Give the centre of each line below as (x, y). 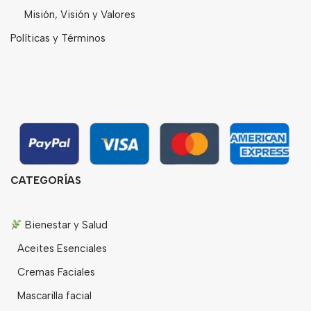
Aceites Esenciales (62, 249)
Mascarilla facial (54, 296)
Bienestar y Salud (65, 225)
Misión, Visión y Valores (80, 15)
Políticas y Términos (58, 39)
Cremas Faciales (56, 272)
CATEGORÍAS (46, 181)
